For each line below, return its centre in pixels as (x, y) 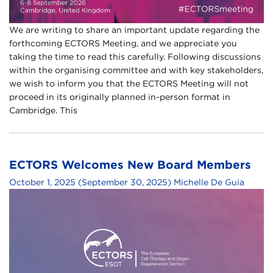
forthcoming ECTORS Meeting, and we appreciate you (123, 43)
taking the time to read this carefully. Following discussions (135, 56)
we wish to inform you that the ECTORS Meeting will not (129, 83)
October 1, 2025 (42, 182)
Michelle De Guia (209, 182)
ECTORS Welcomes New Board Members (130, 165)
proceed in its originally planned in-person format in (120, 97)
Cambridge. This (43, 110)
